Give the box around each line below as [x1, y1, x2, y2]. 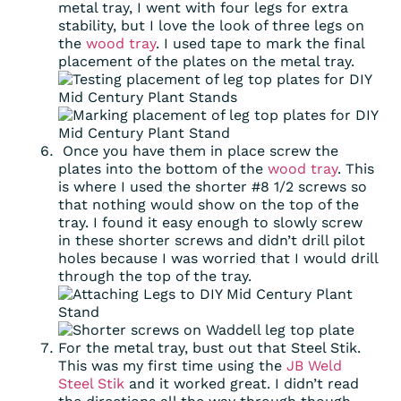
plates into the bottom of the [58, 159, 268, 177]
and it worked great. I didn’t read [124, 374, 359, 392]
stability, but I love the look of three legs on [58, 16, 364, 34]
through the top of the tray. [58, 267, 252, 285]
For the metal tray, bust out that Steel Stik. [58, 338, 361, 356]
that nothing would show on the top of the [58, 195, 359, 213]
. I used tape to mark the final [156, 34, 364, 52]
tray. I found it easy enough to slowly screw [58, 213, 363, 231]
